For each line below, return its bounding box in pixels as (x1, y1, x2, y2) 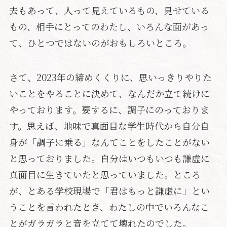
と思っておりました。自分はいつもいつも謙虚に (9, 152, 210, 165)
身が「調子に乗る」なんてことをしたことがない (9, 135, 210, 148)
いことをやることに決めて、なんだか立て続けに (9, 87, 210, 100)
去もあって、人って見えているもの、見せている (9, 4, 209, 17)
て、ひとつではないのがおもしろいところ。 (9, 36, 192, 50)
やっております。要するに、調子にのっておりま (9, 103, 209, 116)
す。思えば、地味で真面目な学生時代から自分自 (9, 119, 209, 132)
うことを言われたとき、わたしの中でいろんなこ (9, 200, 209, 213)
